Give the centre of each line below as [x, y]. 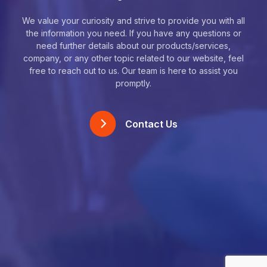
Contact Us [151, 124]
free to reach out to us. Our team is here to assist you [133, 70]
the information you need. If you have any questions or [133, 33]
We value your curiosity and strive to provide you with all [133, 20]
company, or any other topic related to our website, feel [133, 58]
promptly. [133, 83]
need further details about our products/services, [133, 45]
